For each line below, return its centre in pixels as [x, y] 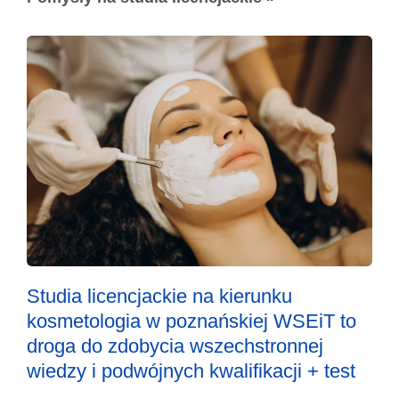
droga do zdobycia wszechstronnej [175, 346]
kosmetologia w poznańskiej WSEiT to [191, 321]
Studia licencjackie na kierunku [159, 296]
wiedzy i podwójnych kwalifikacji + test [191, 370]
